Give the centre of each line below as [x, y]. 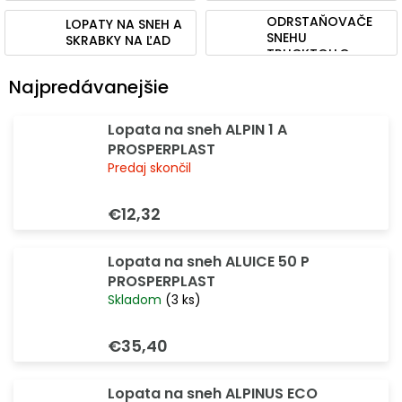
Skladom [136, 300]
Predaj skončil [149, 168]
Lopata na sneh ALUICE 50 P [209, 262]
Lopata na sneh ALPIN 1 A [197, 130]
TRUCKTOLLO [308, 54]
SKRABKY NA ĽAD [118, 41]
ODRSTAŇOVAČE [319, 22]
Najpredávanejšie [89, 87]
